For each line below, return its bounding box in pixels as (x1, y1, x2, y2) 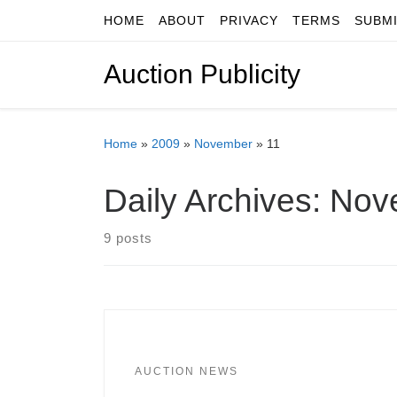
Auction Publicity (104, 59, 300, 90)
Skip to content (24, 17, 118, 32)
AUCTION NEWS (134, 364, 238, 378)
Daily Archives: (104, 182, 330, 220)
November (194, 136, 253, 152)
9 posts (104, 230, 152, 246)
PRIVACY (220, 13, 278, 27)
